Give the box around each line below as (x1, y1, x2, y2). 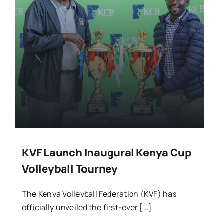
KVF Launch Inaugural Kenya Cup (22, 145, 192, 160)
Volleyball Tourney (22, 161, 118, 176)
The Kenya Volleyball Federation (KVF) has (22, 188, 176, 199)
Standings (12, 60, 50, 71)
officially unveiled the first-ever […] (22, 201, 152, 213)
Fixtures (12, 28, 42, 39)
